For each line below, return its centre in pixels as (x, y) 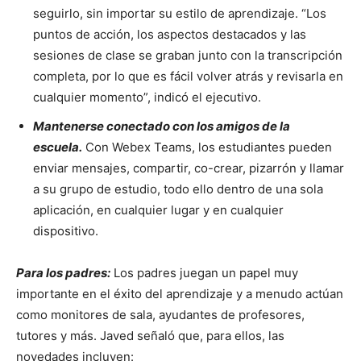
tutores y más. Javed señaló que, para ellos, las (150, 335)
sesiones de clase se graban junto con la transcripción (188, 55)
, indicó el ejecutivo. (204, 97)
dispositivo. (66, 230)
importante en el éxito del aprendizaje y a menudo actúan (180, 293)
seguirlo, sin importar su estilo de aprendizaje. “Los (180, 13)
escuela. (58, 147)
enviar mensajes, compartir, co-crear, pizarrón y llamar (189, 168)
